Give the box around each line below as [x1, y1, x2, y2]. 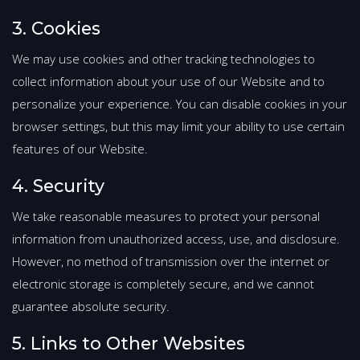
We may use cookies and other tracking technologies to [12, 51, 315, 67]
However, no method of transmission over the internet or [12, 253, 329, 270]
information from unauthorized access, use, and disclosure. [12, 231, 340, 247]
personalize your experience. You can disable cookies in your [12, 96, 347, 112]
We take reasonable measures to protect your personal [12, 208, 320, 225]
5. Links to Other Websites [12, 333, 245, 354]
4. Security [12, 175, 104, 197]
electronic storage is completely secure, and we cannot [12, 276, 314, 292]
